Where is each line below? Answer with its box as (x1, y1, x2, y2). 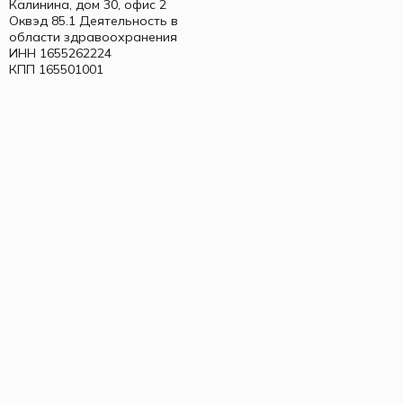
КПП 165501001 (9, 61, 103, 78)
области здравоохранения (9, 29, 177, 46)
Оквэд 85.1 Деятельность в (9, 13, 178, 30)
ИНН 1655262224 (9, 45, 112, 62)
